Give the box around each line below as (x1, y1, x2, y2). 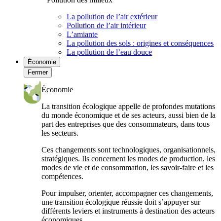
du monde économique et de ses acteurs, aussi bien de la (41, 111, 216, 119)
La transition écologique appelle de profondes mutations (41, 102, 216, 110)
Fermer (28, 69, 48, 76)
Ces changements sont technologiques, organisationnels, (41, 146, 216, 154)
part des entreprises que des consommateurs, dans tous (41, 120, 210, 128)
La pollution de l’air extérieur (67, 12, 158, 21)
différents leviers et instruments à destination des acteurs (41, 207, 215, 215)
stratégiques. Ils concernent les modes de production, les (41, 154, 216, 163)
